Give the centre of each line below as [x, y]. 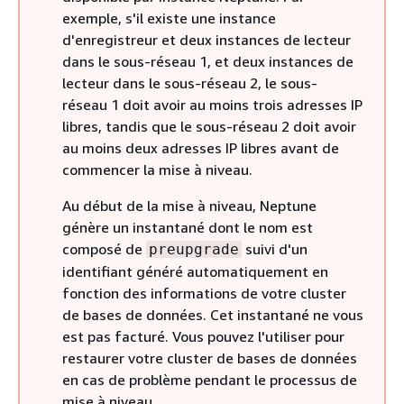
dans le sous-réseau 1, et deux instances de [208, 61]
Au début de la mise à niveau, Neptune [189, 206]
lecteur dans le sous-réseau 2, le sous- [190, 83]
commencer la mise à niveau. [157, 170]
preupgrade [194, 249]
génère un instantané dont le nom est [188, 227]
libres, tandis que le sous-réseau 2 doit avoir [209, 126]
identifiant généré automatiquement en [195, 271]
